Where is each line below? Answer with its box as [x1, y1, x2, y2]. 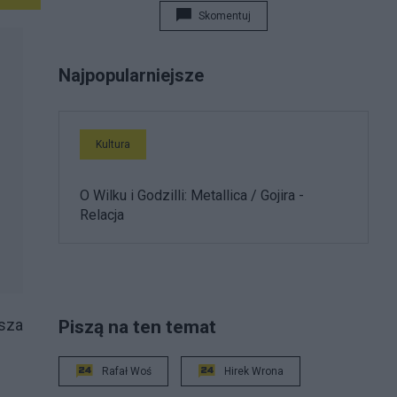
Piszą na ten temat [58, 315, 216, 339]
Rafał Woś [102, 365, 152, 378]
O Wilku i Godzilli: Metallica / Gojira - [80, 187, 304, 204]
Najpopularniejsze [58, 65, 204, 86]
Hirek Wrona [224, 365, 284, 378]
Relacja [80, 206, 124, 223]
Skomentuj [198, 10, 251, 22]
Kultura [96, 138, 130, 151]
